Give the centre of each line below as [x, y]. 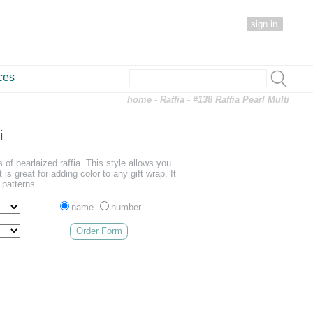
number [126, 207]
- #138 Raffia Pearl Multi [237, 100]
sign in [264, 23]
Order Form [99, 231]
